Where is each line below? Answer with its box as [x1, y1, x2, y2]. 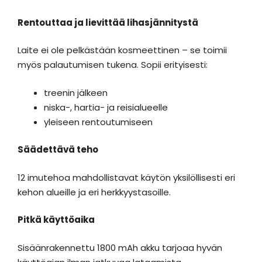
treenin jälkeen [44, 86, 108, 99]
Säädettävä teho [18, 143, 98, 156]
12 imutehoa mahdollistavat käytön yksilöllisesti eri [18, 171, 235, 184]
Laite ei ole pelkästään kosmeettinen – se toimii [18, 44, 227, 56]
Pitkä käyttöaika [18, 213, 95, 226]
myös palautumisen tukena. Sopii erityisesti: [18, 58, 208, 71]
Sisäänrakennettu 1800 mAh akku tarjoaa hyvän [18, 241, 222, 254]
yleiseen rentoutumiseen [44, 115, 153, 128]
